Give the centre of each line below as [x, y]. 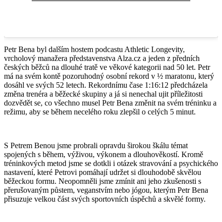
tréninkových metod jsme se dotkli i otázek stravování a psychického [111, 163]
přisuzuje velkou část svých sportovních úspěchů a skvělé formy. [105, 199]
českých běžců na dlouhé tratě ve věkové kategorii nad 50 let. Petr [107, 67]
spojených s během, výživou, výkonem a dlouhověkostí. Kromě [104, 154]
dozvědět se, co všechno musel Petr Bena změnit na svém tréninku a [110, 103]
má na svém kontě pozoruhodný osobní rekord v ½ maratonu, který [109, 76]
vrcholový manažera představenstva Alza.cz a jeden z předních [102, 58]
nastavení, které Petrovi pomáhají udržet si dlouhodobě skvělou [103, 172]
